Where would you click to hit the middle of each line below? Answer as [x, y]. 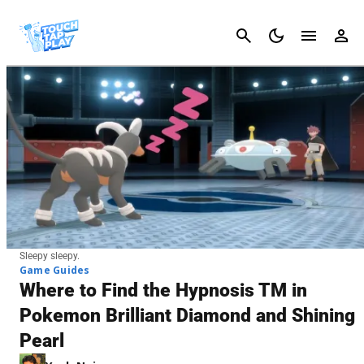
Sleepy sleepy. [50, 256]
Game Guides [55, 270]
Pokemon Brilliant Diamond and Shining [187, 315]
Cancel [338, 35]
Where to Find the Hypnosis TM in [163, 290]
